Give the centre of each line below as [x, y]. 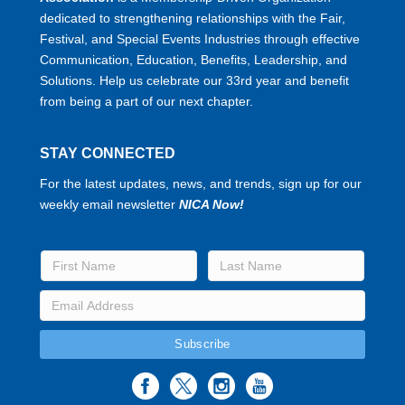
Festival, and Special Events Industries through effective [200, 38]
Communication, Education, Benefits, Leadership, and [193, 59]
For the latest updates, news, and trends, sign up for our [201, 183]
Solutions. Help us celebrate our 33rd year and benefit [194, 80]
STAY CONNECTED [108, 153]
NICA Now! [212, 204]
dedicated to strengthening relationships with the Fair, [193, 18]
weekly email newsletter [109, 204]
